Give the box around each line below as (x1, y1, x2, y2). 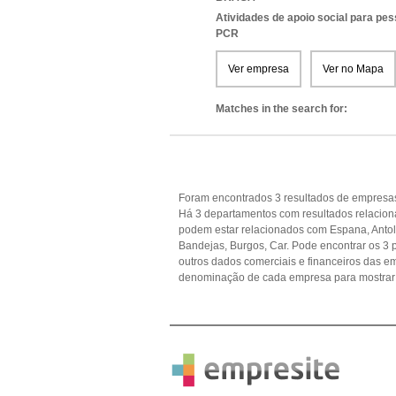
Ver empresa (228, 63, 289, 75)
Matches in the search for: (216, 103, 347, 115)
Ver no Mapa (323, 63, 384, 75)
